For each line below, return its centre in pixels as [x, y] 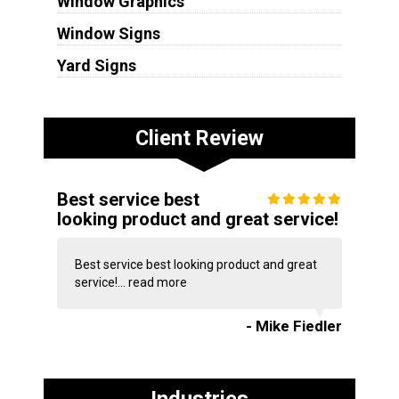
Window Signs [108, 33]
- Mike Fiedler [294, 326]
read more [157, 282]
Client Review [199, 138]
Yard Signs [96, 65]
